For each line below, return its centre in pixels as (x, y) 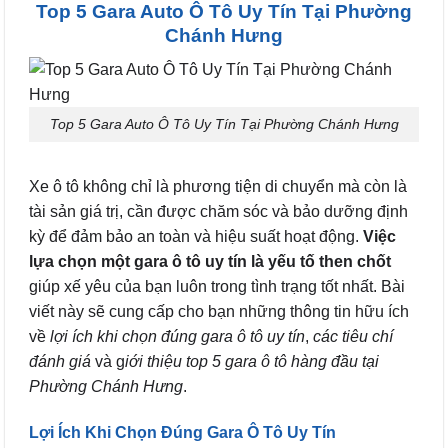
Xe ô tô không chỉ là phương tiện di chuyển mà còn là (218, 186)
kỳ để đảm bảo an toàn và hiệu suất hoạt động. (196, 236)
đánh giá (62, 361)
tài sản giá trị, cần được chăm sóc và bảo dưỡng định (218, 211)
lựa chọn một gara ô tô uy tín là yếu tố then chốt (210, 261)
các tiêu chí (353, 336)
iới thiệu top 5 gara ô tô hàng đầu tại (252, 361)
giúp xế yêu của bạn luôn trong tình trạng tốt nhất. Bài (217, 286)
